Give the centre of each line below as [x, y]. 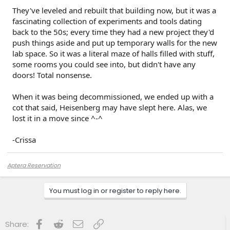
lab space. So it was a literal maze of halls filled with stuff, [113, 54]
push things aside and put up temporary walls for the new [115, 43]
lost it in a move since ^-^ [57, 118]
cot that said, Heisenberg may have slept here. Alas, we [110, 108]
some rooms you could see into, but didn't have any [104, 64]
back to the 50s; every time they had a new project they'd [113, 32]
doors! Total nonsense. [52, 75]
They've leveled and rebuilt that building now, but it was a [114, 11]
